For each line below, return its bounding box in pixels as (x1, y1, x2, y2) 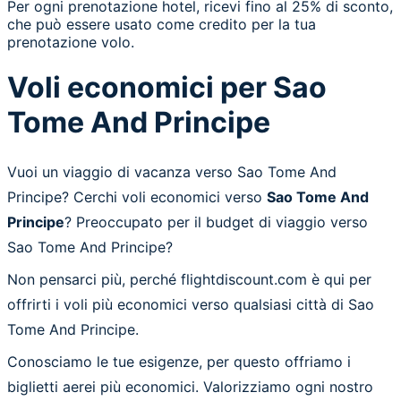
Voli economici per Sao (7, 70, 327, 106)
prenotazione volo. (7, 33, 134, 51)
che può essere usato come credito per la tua (7, 15, 316, 33)
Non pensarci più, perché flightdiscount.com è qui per (7, 269, 371, 288)
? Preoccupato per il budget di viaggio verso (64, 212, 368, 231)
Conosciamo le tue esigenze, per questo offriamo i (7, 352, 351, 371)
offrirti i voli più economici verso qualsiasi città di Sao (7, 294, 374, 313)
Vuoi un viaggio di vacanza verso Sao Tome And (7, 162, 337, 181)
